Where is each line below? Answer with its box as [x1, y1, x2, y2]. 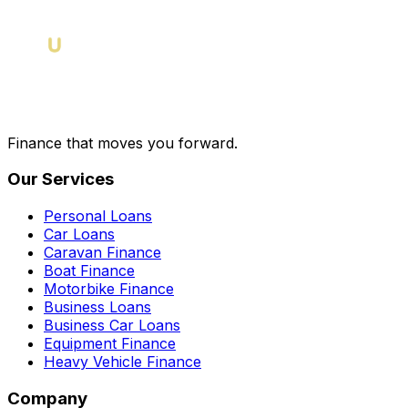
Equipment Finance [44, 334, 176, 353]
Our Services [7, 168, 114, 190]
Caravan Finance [44, 243, 161, 262]
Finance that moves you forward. [7, 133, 238, 152]
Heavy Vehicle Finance [44, 352, 201, 372]
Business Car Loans [44, 316, 180, 335]
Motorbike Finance [44, 280, 174, 299]
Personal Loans [44, 207, 152, 226]
